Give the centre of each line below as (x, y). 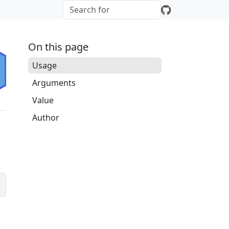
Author (45, 118)
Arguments (54, 83)
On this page (58, 47)
